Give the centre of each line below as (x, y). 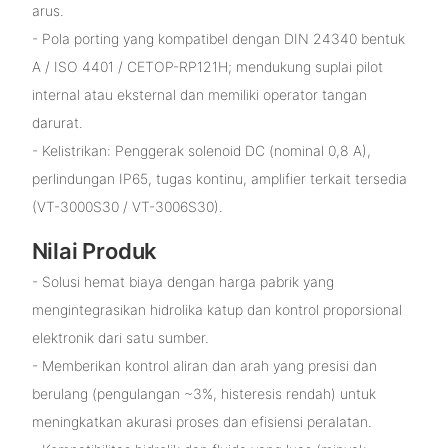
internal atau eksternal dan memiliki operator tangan (199, 95)
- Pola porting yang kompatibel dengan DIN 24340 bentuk (218, 39)
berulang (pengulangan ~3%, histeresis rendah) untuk (203, 393)
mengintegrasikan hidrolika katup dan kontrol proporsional (216, 309)
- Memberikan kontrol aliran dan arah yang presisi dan (204, 365)
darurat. (57, 123)
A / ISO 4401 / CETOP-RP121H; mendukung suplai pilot (207, 67)
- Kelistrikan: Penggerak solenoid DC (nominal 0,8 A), (201, 151)
